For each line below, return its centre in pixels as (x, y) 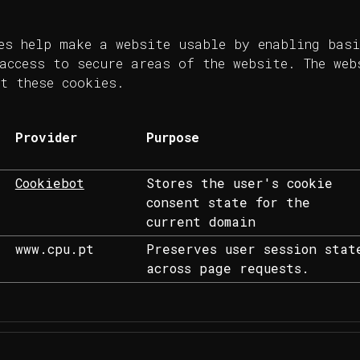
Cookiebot (49, 183)
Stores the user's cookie (239, 183)
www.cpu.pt (54, 249)
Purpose (172, 137)
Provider (46, 137)
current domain (200, 222)
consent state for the (228, 202)
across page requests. (227, 268)
